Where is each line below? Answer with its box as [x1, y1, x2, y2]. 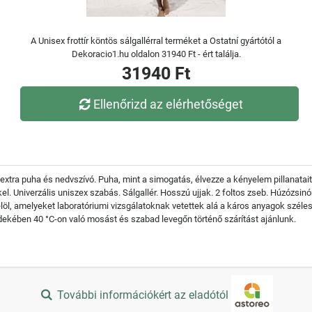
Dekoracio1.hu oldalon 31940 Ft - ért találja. [71, 49, 241, 59]
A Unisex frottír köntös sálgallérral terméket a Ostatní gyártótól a [31, 36, 281, 46]
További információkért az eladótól [54, 288, 232, 302]
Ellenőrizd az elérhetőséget [93, 96, 244, 111]
